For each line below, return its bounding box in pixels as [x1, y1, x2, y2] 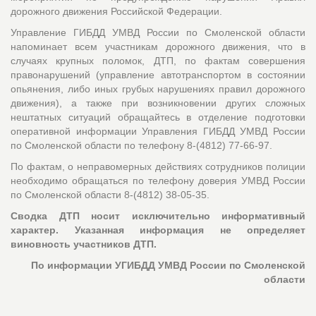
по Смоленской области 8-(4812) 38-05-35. [11, 188, 209, 200]
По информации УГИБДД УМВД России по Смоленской [28, 259, 305, 271]
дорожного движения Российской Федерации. [11, 5, 222, 17]
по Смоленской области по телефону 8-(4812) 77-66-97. [11, 139, 272, 151]
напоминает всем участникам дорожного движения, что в [11, 40, 305, 52]
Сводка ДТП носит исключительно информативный [11, 209, 305, 221]
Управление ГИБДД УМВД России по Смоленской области [11, 26, 305, 38]
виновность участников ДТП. [11, 238, 157, 250]
